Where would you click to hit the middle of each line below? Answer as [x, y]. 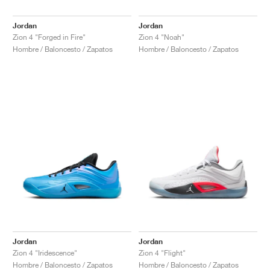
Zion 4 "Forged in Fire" [49, 37]
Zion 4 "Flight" [162, 253]
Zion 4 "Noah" [162, 37]
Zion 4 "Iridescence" [45, 253]
